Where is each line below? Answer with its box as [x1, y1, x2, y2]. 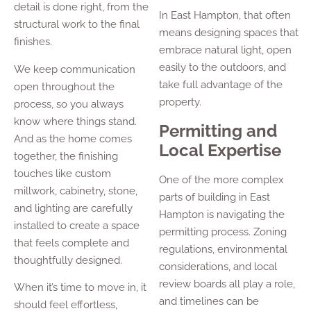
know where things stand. [14, 115, 137, 128]
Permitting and [159, 120, 278, 141]
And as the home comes [14, 132, 132, 145]
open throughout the [14, 80, 115, 93]
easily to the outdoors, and [159, 61, 287, 74]
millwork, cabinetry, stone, [14, 184, 137, 197]
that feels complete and [14, 236, 129, 249]
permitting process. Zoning [159, 225, 287, 238]
